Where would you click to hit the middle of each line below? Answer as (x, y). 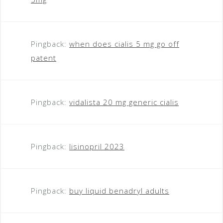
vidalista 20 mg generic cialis (124, 102)
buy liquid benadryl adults (119, 190)
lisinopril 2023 (97, 146)
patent (44, 57)
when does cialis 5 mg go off (124, 44)
